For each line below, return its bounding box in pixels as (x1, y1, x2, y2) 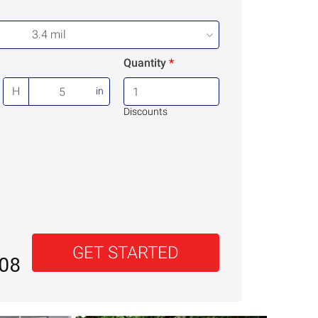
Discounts (124, 106, 168, 117)
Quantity (124, 56, 167, 70)
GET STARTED (72, 242, 179, 263)
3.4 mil (31, 28, 66, 42)
